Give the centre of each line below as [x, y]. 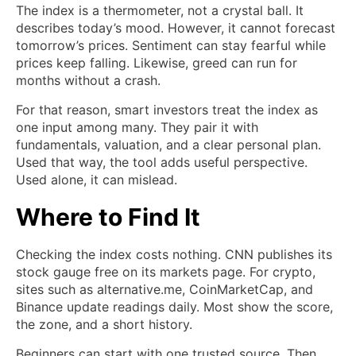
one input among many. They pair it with [137, 128]
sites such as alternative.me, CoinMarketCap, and [164, 290]
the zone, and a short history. [104, 325]
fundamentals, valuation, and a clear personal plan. [168, 145]
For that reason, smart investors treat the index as [167, 110]
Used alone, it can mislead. [97, 180]
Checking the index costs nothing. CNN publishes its [174, 255]
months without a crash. [88, 81]
